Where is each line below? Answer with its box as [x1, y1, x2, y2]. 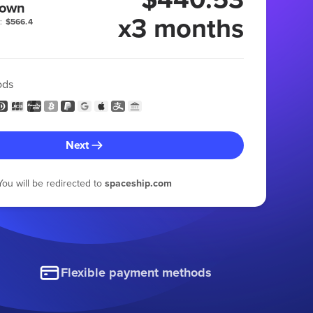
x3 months [117, 8, 244, 47]
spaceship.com [104, 175, 172, 190]
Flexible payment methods [61, 263, 212, 282]
